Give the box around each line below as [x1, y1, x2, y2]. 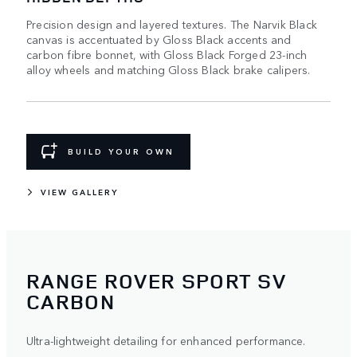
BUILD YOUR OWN [68, 146, 175, 158]
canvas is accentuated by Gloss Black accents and [26, 30, 292, 47]
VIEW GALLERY [41, 186, 118, 198]
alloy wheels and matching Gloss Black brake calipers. [26, 61, 311, 77]
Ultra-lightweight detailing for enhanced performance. [26, 332, 306, 349]
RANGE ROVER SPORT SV [26, 267, 286, 296]
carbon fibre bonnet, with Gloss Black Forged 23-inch [26, 45, 308, 62]
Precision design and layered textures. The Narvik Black [26, 15, 318, 32]
